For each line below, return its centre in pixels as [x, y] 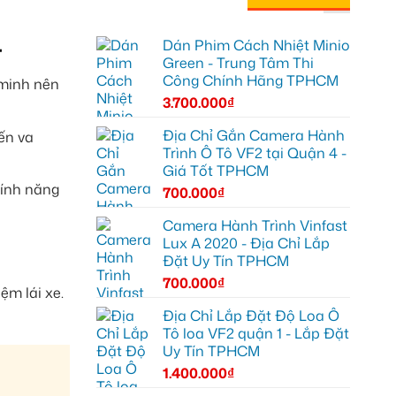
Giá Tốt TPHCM [215, 170]
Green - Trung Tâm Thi [238, 62]
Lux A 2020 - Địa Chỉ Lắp [246, 243]
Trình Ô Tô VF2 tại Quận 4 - [254, 152]
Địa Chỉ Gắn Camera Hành [253, 135]
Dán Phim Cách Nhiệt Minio [256, 45]
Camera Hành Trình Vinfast [255, 225]
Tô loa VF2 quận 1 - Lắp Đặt [255, 333]
